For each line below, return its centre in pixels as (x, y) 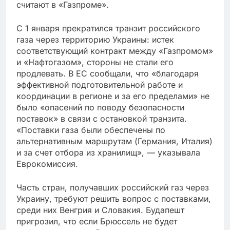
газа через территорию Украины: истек (95, 40)
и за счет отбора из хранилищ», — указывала (108, 152)
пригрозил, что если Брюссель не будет (97, 221)
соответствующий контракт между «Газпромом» (115, 51)
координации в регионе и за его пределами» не (113, 96)
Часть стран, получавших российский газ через (113, 187)
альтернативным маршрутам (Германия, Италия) (114, 141)
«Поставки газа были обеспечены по (91, 130)
